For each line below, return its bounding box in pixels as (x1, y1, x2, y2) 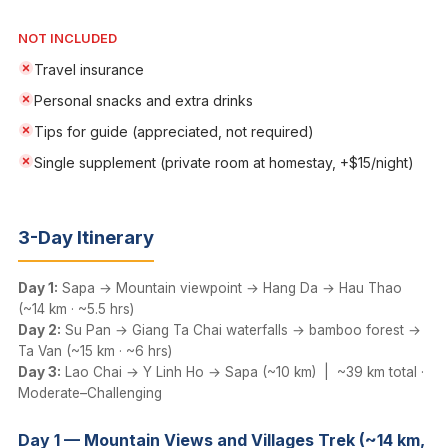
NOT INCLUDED (18, 31, 117, 46)
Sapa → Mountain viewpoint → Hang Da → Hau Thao (58, 280, 402, 296)
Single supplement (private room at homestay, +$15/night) (34, 154, 414, 171)
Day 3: (18, 364, 61, 380)
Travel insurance (34, 61, 144, 78)
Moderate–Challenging (18, 385, 162, 401)
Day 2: (18, 322, 61, 338)
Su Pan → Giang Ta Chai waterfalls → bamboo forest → (61, 322, 421, 338)
